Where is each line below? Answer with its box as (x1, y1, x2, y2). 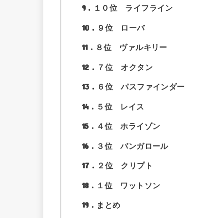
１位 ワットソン (96, 181, 161, 190)
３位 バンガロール (96, 141, 168, 150)
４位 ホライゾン (96, 122, 161, 131)
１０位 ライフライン (93, 3, 173, 13)
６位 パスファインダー (97, 82, 185, 91)
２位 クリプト (97, 161, 153, 170)
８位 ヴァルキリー (95, 43, 167, 52)
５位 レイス (96, 102, 145, 111)
